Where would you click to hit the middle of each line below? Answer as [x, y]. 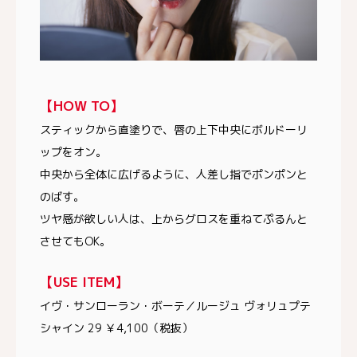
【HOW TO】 [82, 106]
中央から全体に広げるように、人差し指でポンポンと [174, 175]
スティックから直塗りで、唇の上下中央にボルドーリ [174, 130]
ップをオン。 [73, 152]
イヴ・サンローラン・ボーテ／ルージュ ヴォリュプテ [175, 306]
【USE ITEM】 [84, 282]
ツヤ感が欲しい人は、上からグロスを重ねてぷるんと [174, 219]
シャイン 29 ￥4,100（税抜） [116, 328]
